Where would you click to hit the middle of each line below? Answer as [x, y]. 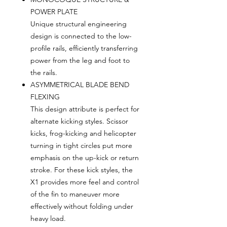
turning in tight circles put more [81, 145]
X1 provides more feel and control [85, 182]
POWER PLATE [54, 11]
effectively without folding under [82, 206]
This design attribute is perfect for [85, 109]
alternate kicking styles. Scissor [79, 121]
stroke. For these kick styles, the [82, 169]
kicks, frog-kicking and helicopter [83, 133]
